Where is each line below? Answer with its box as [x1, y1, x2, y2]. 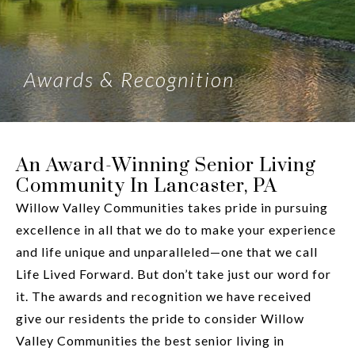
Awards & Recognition [24, 67, 235, 92]
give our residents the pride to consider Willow [16, 311, 304, 326]
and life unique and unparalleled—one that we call [16, 244, 318, 259]
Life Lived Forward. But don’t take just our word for [16, 266, 331, 281]
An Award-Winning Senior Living [16, 154, 316, 177]
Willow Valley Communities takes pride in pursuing [16, 200, 328, 215]
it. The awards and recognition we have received [16, 288, 311, 303]
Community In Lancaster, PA [16, 174, 277, 198]
